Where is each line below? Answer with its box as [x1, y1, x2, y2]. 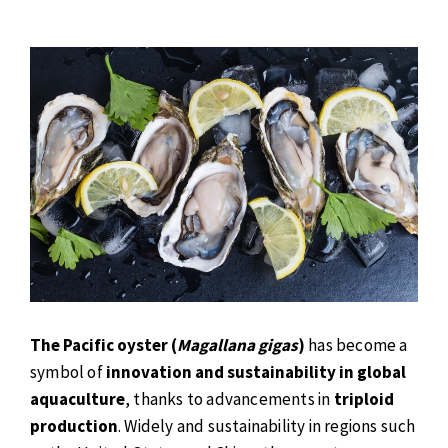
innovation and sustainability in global [106, 361, 406, 384]
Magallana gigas [177, 334, 298, 357]
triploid [333, 388, 394, 411]
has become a [305, 334, 408, 357]
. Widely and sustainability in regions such [118, 415, 416, 438]
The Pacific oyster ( [30, 334, 177, 357]
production [30, 415, 118, 438]
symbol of [30, 361, 106, 384]
